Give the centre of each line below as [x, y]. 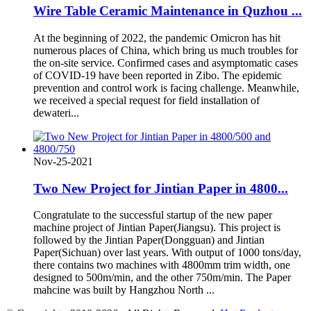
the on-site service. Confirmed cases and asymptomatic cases [166, 62]
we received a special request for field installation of [146, 100]
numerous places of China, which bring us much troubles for [166, 50]
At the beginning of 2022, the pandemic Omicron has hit [157, 37]
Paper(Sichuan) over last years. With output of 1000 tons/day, [167, 253]
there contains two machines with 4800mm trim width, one [162, 265]
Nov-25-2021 [63, 161]
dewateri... [56, 112]
